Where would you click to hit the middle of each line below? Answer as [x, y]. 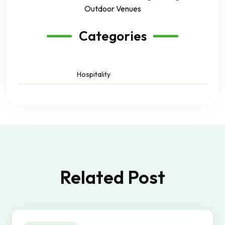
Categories [113, 36]
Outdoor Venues [113, 9]
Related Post [113, 177]
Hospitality [93, 75]
